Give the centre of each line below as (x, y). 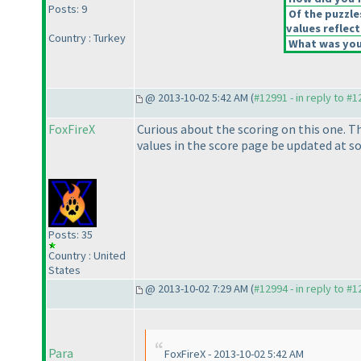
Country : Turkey (87, 38)
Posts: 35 (71, 235)
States (64, 270)
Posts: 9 (68, 9)
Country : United (87, 256)
